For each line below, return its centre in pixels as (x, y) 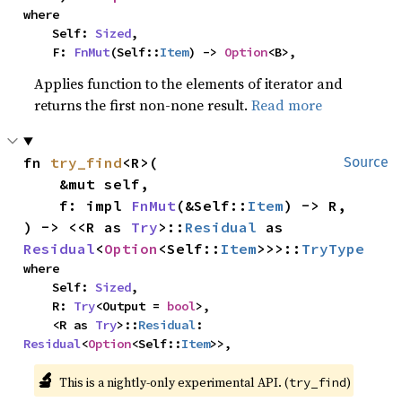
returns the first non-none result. (143, 105)
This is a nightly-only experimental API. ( (174, 382)
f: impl (96, 205)
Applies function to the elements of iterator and (189, 83)
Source (366, 162)
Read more (287, 105)
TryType (333, 249)
